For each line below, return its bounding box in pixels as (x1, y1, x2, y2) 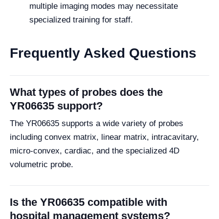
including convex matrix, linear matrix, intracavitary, (10, 132, 199, 142)
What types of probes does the (10, 86, 163, 98)
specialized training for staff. (29, 15, 133, 24)
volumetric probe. (10, 159, 73, 169)
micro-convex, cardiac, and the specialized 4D (10, 146, 179, 155)
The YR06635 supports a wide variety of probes (10, 118, 183, 128)
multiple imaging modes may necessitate (29, 1, 178, 11)
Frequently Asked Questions (10, 45, 197, 61)
